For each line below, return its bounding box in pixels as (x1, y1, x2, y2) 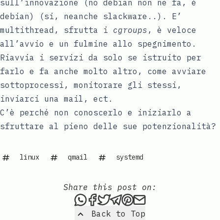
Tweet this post (110, 193, 183, 204)
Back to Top (91, 209, 145, 219)
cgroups (113, 25, 147, 35)
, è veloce (147, 25, 196, 35)
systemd (116, 152, 143, 162)
